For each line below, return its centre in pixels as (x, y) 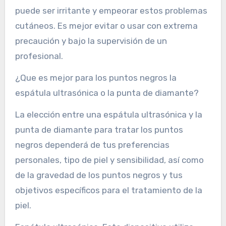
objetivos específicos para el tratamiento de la (108, 190)
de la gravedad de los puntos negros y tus (99, 175)
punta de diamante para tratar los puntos (99, 130)
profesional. (39, 56)
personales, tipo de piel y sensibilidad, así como (109, 160)
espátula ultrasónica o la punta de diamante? (107, 93)
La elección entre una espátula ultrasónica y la (108, 115)
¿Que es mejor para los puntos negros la (96, 78)
